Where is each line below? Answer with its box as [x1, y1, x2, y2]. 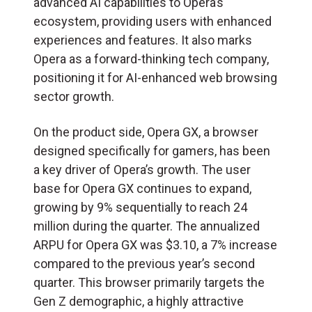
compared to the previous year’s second [33, 256, 255, 271]
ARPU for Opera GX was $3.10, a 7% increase [33, 237, 277, 252]
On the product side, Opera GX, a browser [33, 124, 258, 139]
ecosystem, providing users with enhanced [33, 13, 272, 29]
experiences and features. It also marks [33, 32, 252, 47]
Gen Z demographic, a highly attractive [33, 293, 244, 309]
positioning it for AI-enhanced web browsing [33, 70, 277, 85]
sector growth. [33, 88, 114, 104]
